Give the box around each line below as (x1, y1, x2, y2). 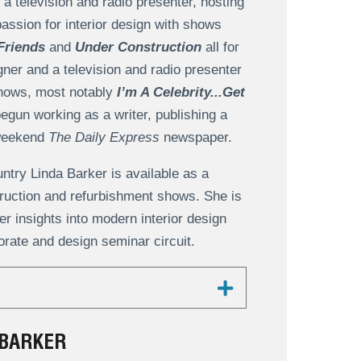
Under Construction (74, 39, 201, 56)
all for (201, 39, 239, 56)
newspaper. (159, 130, 232, 146)
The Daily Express (48, 130, 160, 146)
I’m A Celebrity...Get (116, 85, 245, 101)
